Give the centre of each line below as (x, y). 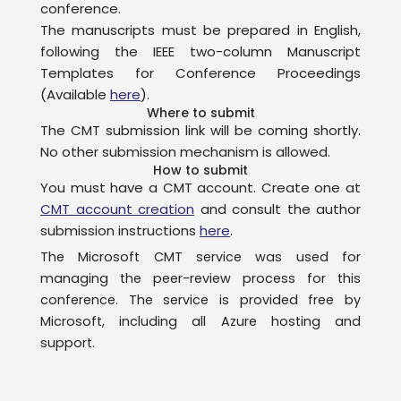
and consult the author (277, 209)
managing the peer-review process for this (200, 278)
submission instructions (120, 230)
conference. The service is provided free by (200, 299)
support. (68, 342)
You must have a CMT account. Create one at (200, 187)
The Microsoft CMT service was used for (200, 256)
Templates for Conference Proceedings (200, 73)
